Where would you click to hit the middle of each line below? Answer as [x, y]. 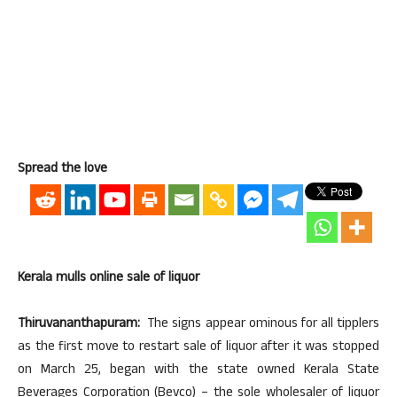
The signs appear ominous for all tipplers [260, 325]
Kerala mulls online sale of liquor [109, 279]
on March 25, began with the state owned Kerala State [198, 371]
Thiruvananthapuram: [79, 325]
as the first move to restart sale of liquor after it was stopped [198, 348]
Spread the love [62, 170]
